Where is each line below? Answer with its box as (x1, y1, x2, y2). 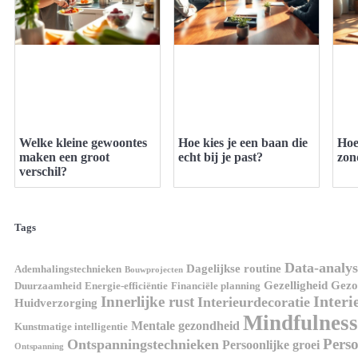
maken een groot (19, 149, 109, 164)
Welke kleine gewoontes (19, 135, 147, 149)
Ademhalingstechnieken (14, 263, 121, 276)
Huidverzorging (14, 296, 97, 310)
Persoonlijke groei (222, 337, 320, 353)
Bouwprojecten (125, 265, 183, 275)
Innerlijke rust (101, 293, 194, 311)
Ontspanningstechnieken (67, 336, 219, 353)
